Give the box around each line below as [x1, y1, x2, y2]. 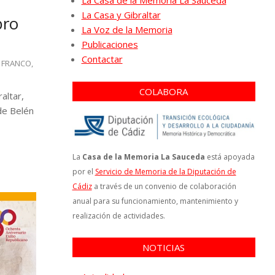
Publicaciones [81, 38, 138, 50]
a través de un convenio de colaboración [91, 180, 236, 192]
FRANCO [1, 57, 32, 69]
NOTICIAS [142, 241, 185, 254]
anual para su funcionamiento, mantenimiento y [72, 195, 238, 206]
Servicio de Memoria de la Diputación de [95, 166, 236, 177]
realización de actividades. [72, 210, 165, 221]
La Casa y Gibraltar [81, 9, 161, 21]
